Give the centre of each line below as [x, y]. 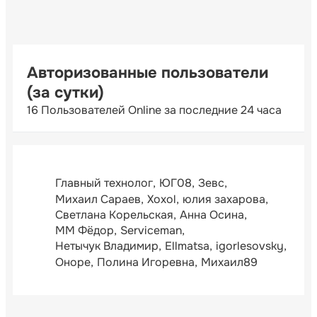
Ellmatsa [187, 246]
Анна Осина [212, 214]
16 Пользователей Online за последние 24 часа [154, 110]
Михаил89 [229, 262]
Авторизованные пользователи [148, 73]
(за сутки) [65, 92]
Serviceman [151, 231]
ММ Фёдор [85, 231]
